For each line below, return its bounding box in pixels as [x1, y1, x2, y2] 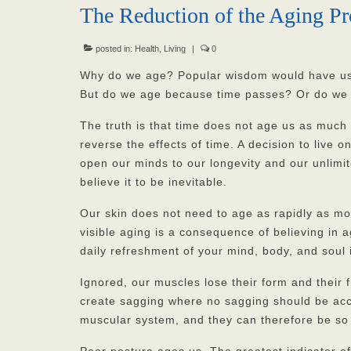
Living [164, 44, 186, 53]
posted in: [93, 44, 135, 53]
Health [135, 44, 159, 53]
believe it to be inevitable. [80, 175, 227, 188]
